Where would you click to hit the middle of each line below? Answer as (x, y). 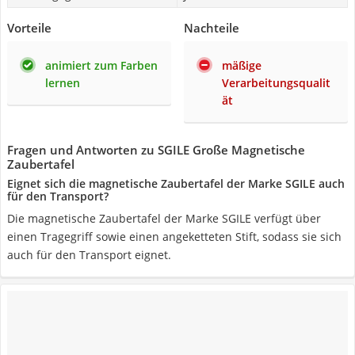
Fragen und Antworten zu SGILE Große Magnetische (156, 150)
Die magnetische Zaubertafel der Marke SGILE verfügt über (164, 218)
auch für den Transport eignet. (89, 255)
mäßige (242, 65)
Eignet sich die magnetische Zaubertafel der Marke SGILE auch (176, 183)
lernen (63, 83)
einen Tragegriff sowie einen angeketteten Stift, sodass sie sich (174, 237)
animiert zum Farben (101, 65)
